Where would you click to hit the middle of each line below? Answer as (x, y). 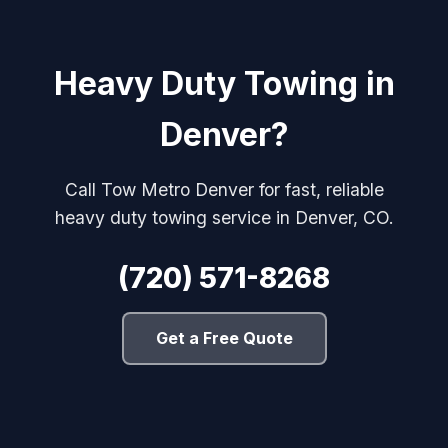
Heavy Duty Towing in (224, 83)
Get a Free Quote (224, 337)
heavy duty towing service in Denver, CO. (224, 217)
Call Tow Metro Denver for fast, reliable (224, 189)
